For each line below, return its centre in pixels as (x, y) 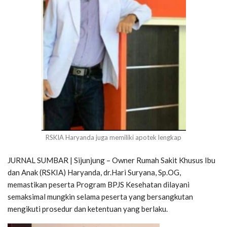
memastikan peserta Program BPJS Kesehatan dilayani (99, 184)
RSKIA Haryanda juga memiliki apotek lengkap (113, 137)
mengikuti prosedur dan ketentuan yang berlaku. (88, 209)
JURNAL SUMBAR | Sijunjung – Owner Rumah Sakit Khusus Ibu (111, 160)
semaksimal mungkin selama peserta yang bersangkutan (100, 196)
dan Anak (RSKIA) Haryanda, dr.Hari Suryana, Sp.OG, (94, 172)
